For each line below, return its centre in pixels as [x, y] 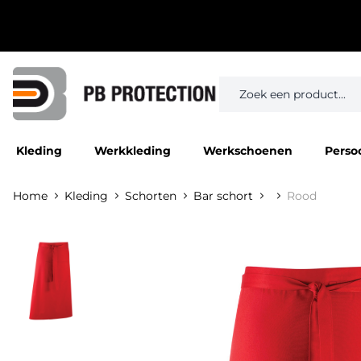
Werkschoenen [248, 151]
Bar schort [223, 196]
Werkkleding [133, 151]
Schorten [151, 196]
